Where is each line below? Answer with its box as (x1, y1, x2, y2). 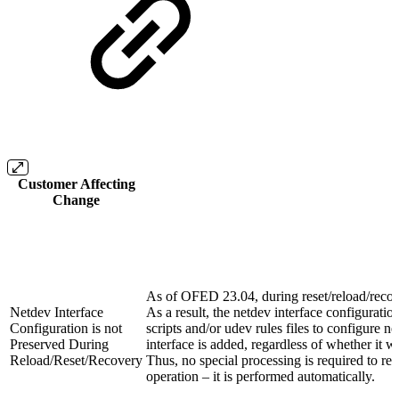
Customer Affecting (17, 175, 135, 191)
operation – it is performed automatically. (146, 368, 375, 384)
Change (53, 191, 100, 208)
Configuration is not (10, 320, 122, 336)
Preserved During (10, 336, 109, 352)
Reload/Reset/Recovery (10, 352, 142, 368)
